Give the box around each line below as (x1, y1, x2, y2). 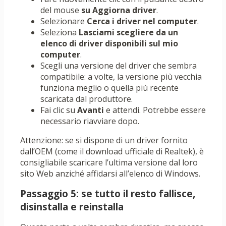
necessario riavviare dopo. (40, 116, 139, 127)
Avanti (77, 104, 104, 116)
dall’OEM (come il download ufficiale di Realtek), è (20, 146, 204, 157)
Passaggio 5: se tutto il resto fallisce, (20, 187, 195, 201)
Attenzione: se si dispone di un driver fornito (20, 135, 188, 146)
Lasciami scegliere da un (79, 27, 178, 38)
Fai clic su (40, 104, 77, 116)
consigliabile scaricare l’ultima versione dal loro (20, 157, 198, 168)
